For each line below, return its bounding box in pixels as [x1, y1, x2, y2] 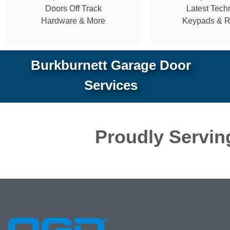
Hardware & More [41, 16, 105, 25]
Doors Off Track [45, 4, 102, 13]
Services [84, 77, 138, 93]
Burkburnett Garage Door [31, 57, 191, 73]
